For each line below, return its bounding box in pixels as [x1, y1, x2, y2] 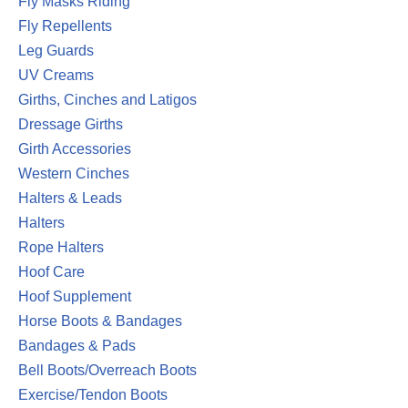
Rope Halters [18, 240, 104, 255]
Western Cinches [18, 166, 129, 181]
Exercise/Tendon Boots [18, 387, 168, 403]
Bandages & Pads [18, 338, 136, 353]
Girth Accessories [18, 141, 131, 157]
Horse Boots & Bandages [18, 313, 182, 329]
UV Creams [18, 67, 94, 83]
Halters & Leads [18, 190, 122, 206]
